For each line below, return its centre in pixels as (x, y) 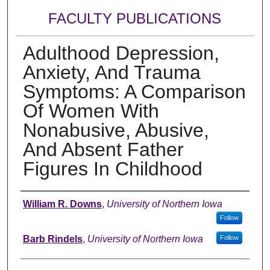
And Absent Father (103, 149)
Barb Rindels (52, 239)
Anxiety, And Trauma (111, 72)
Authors (45, 202)
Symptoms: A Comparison (134, 91)
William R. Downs (62, 204)
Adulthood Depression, (121, 53)
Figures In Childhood (112, 168)
